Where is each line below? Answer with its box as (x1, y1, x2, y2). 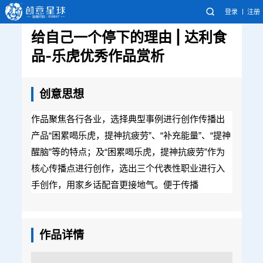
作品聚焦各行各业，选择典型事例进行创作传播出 (31, 114, 225, 124)
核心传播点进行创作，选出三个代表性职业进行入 (31, 163, 225, 173)
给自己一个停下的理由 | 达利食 (31, 29, 227, 46)
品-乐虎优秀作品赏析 (31, 48, 164, 65)
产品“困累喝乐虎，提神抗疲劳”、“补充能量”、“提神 (31, 130, 231, 140)
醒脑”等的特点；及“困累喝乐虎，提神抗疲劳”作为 (31, 147, 225, 157)
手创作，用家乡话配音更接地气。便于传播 (31, 180, 198, 190)
